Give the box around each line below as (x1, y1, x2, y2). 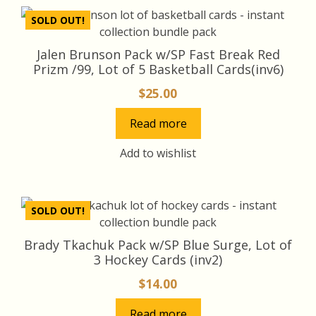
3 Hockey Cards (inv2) (94, 250, 222, 268)
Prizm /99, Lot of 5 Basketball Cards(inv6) (32, 60, 284, 78)
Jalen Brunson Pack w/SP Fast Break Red (36, 45, 280, 63)
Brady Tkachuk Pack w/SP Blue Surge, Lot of (24, 236, 292, 253)
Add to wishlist (120, 145, 196, 161)
